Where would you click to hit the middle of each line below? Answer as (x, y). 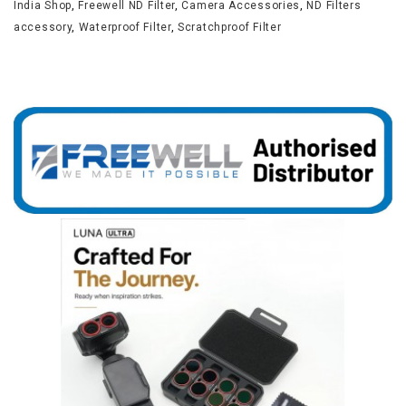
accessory (43, 27)
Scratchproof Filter (230, 27)
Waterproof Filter (125, 27)
